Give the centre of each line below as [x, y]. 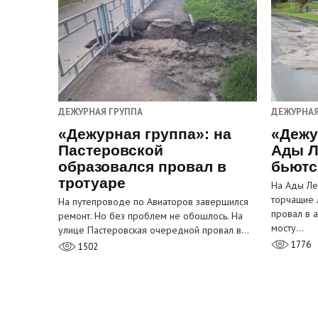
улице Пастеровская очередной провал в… [154, 230]
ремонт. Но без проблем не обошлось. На [150, 216]
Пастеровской [111, 150]
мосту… [287, 228]
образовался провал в [142, 167]
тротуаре [92, 183]
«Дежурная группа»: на [145, 134]
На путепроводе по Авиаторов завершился [153, 202]
